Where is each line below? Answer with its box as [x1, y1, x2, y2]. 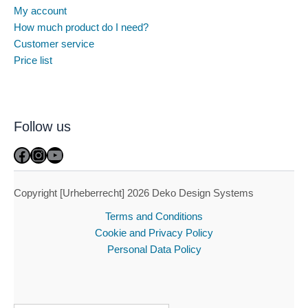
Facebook [13, 144, 85, 164]
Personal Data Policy [107, 244, 201, 256]
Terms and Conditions [105, 211, 203, 223]
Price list [14, 54, 52, 66]
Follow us [14, 118, 71, 134]
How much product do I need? [14, 21, 148, 33]
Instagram [30, 144, 102, 164]
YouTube [46, 144, 110, 164]
